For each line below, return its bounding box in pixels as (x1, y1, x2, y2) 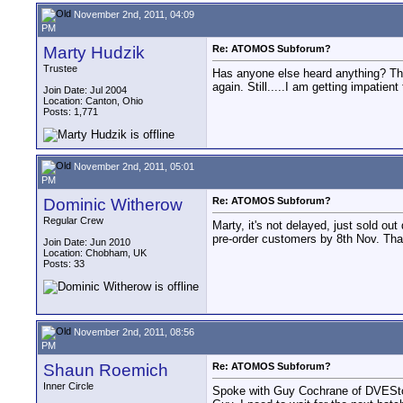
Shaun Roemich (43, 361, 168, 380)
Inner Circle (43, 381, 94, 391)
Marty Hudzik (43, 43, 145, 62)
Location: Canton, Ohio (43, 95, 143, 106)
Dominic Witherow (43, 195, 183, 214)
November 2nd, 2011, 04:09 (71, 8, 194, 20)
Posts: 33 (43, 258, 85, 269)
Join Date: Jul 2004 (43, 85, 127, 95)
